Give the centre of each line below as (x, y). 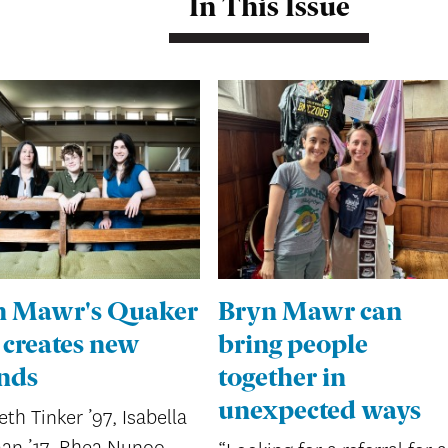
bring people (293, 347)
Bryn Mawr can (310, 314)
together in (282, 380)
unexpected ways (320, 413)
